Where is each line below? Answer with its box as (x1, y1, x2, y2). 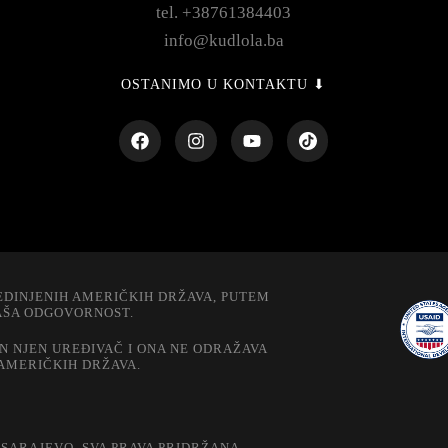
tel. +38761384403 (156, 3, 292, 23)
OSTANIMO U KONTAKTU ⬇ (313, 77, 327, 93)
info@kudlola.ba (163, 31, 284, 51)
